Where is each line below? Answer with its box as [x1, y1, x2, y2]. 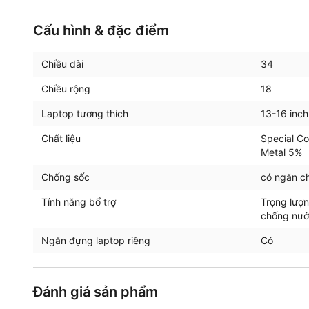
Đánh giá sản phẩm [33, 283, 158, 300]
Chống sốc [41, 170, 90, 183]
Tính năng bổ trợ [41, 195, 116, 208]
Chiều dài [41, 57, 83, 70]
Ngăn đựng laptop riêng [41, 234, 150, 246]
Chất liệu [41, 132, 81, 144]
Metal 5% [261, 146, 302, 158]
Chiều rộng [41, 82, 90, 94]
